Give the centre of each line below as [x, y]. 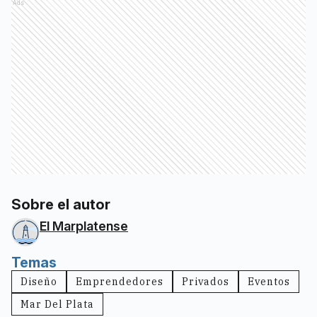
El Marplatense [84, 226]
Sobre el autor [61, 204]
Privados [206, 282]
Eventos [269, 282]
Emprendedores [120, 282]
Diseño [39, 282]
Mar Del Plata [57, 304]
